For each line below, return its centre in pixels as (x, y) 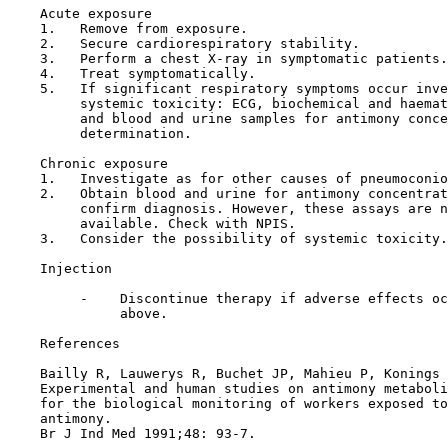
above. (88, 313)
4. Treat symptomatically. (132, 73)
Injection (76, 268)
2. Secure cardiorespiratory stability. (184, 43)
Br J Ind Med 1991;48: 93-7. (132, 433)
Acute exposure (80, 13)
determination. (100, 133)
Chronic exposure (88, 163)
